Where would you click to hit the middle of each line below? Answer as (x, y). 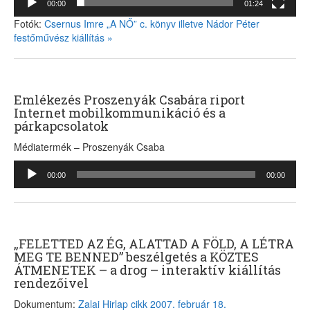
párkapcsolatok (61, 126)
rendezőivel (51, 283)
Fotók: (29, 23)
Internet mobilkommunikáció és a (120, 112)
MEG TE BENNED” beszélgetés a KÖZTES (136, 256)
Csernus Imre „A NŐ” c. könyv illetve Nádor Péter (152, 23)
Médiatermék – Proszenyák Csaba (89, 146)
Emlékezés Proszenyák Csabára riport (129, 99)
